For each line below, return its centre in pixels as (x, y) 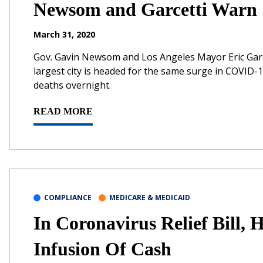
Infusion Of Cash (102, 249)
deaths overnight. (72, 85)
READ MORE (63, 111)
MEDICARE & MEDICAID (150, 197)
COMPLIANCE (68, 197)
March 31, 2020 (64, 34)
